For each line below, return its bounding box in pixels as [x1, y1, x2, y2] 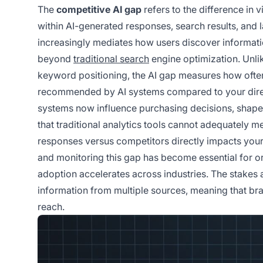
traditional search [73, 53, 149, 65]
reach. [38, 201, 65, 213]
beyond [38, 53, 73, 65]
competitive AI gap [56, 4, 141, 16]
